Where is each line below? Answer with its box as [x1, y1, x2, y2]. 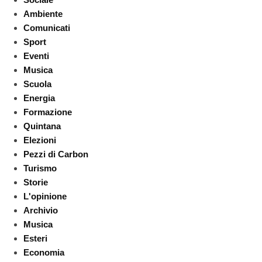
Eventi [23, 50, 49, 61]
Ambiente [23, 8, 63, 19]
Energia [23, 92, 55, 103]
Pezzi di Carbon [23, 149, 88, 159]
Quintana [23, 120, 61, 131]
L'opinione [23, 191, 67, 201]
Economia [23, 247, 64, 257]
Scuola [23, 78, 51, 89]
